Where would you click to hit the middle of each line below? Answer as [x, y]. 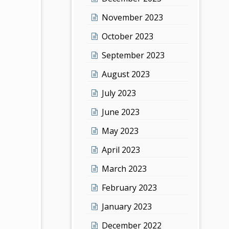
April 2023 [121, 150]
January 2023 [127, 206]
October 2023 [128, 36]
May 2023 [120, 131]
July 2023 [119, 93]
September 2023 [133, 55]
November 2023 [133, 17]
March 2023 [124, 168]
